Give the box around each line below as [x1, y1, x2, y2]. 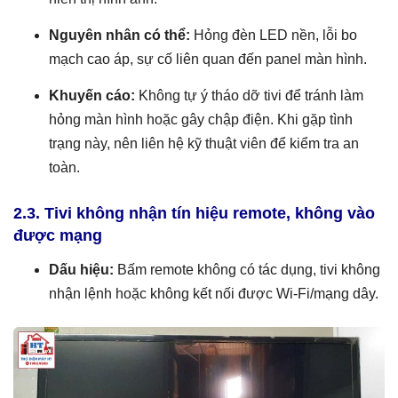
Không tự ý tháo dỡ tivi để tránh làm [135, 87, 363, 103]
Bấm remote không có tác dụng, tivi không [114, 261, 380, 277]
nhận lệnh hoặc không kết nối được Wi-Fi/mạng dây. [49, 285, 378, 301]
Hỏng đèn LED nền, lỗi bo [190, 27, 357, 43]
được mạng [13, 226, 102, 244]
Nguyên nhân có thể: [49, 27, 190, 43]
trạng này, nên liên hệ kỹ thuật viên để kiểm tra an [49, 135, 359, 151]
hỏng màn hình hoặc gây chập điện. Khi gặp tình [49, 111, 353, 127]
